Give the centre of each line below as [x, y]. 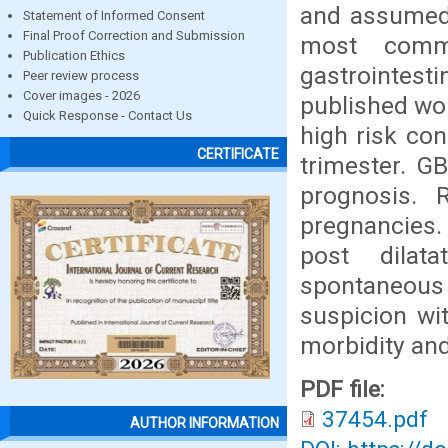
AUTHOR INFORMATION [204, 423]
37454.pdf [375, 419]
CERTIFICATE [238, 154]
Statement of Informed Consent [114, 15]
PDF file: [345, 389]
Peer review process [81, 75]
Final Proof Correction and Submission [134, 35]
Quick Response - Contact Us [107, 115]
